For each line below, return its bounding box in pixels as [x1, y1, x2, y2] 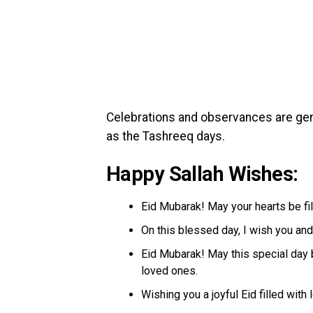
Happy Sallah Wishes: [106, 161, 298, 186]
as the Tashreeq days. [106, 129, 225, 143]
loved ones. [141, 263, 198, 277]
